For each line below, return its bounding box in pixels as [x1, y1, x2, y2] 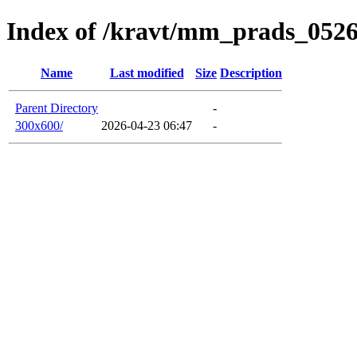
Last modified [109, 65, 184, 80]
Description [220, 65, 282, 80]
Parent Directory [15, 100, 98, 115]
